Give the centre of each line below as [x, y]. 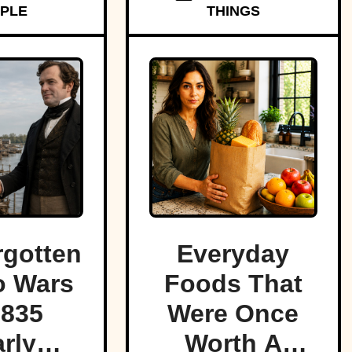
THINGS [233, 11]
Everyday [233, 254]
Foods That [233, 284]
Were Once [233, 314]
